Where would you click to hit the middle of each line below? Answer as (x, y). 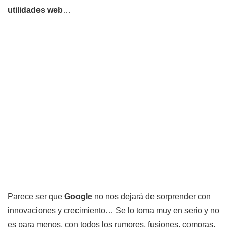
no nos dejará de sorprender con (152, 197)
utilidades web (35, 10)
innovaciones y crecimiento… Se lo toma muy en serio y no (113, 211)
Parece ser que (36, 197)
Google (78, 197)
